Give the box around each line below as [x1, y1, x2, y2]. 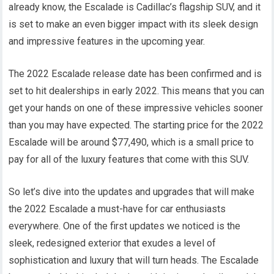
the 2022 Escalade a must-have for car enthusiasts [9, 203, 226, 215]
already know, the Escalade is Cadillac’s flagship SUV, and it [9, 1, 261, 13]
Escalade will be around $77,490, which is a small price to [9, 136, 254, 148]
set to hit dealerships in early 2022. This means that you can [9, 85, 265, 97]
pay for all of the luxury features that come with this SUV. [9, 154, 250, 165]
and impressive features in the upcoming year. [9, 35, 206, 47]
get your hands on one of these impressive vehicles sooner [9, 102, 264, 114]
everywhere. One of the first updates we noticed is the [9, 220, 241, 232]
